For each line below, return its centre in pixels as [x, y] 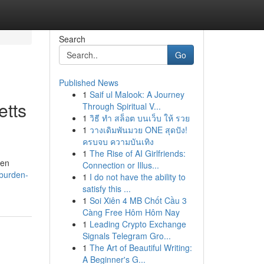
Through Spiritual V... [121, 106]
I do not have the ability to [137, 177]
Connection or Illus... [121, 165]
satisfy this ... [106, 189]
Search [72, 39]
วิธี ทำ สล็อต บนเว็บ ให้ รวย [139, 118]
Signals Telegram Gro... [126, 236]
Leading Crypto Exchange [138, 224]
